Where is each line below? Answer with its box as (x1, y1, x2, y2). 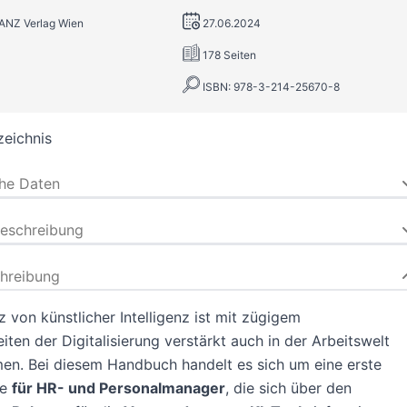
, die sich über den (224, 379, 352, 397)
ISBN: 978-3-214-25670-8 (202, 80, 340, 94)
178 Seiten (202, 48, 256, 62)
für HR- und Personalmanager (11, 379, 225, 397)
